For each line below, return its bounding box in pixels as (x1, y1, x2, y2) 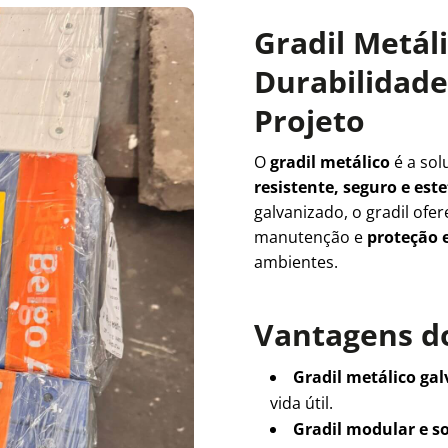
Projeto (253, 100, 365, 142)
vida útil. (269, 392, 333, 415)
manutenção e (253, 226, 367, 249)
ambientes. (253, 251, 338, 274)
